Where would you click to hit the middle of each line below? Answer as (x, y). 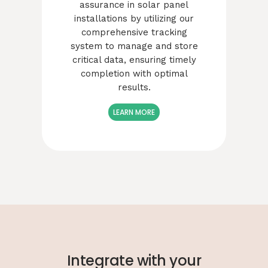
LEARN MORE (134, 112)
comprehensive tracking (134, 32)
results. (134, 87)
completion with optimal (134, 73)
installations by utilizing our (134, 18)
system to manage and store (134, 46)
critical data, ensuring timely (134, 60)
